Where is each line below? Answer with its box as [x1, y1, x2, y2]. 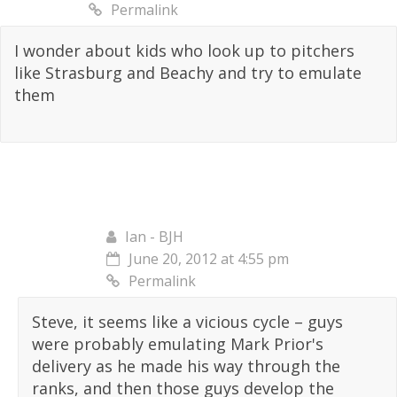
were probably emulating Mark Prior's [32, 333, 323, 355]
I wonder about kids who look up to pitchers [14, 40, 354, 62]
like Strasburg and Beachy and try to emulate [14, 62, 362, 84]
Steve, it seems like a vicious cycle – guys [32, 311, 343, 333]
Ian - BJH [125, 227, 183, 247]
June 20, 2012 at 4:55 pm [128, 249, 289, 269]
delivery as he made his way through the [32, 355, 340, 378]
